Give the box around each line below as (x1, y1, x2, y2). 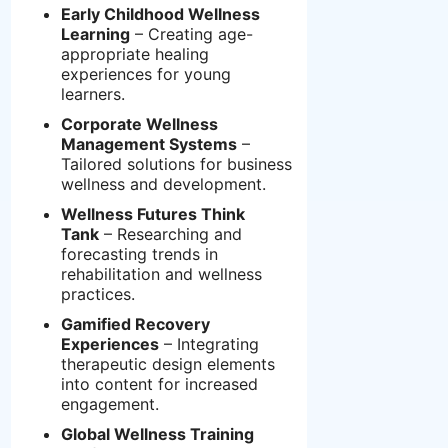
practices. (61, 284, 135, 305)
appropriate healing (61, 44, 209, 65)
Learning (61, 24, 130, 45)
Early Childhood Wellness (61, 4, 260, 25)
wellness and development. (61, 174, 266, 195)
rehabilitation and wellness (61, 264, 262, 285)
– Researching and (99, 224, 242, 245)
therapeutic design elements (61, 354, 275, 375)
